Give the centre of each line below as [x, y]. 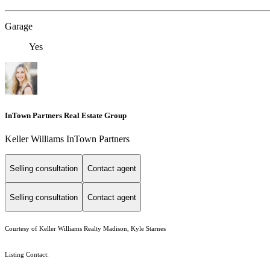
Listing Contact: [29, 255]
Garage [19, 27]
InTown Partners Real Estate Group [66, 115]
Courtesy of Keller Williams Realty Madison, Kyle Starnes [85, 229]
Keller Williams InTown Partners [67, 139]
